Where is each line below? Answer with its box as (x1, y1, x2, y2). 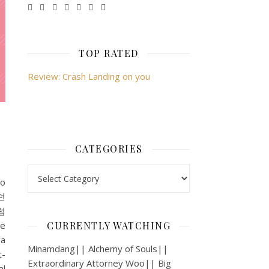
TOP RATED (79, 47, 139, 60)
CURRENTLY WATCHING (47, 219, 171, 232)
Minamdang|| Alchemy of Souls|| (28, 243, 168, 255)
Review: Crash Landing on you (28, 70, 150, 83)
